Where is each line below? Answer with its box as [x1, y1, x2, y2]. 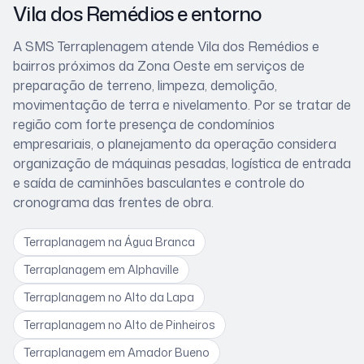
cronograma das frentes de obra [13, 193, 211, 212]
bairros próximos [13, 57, 119, 76]
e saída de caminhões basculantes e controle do [13, 174, 305, 193]
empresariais [13, 135, 91, 154]
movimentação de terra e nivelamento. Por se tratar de [13, 96, 351, 115]
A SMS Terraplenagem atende [13, 37, 197, 56]
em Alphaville [108, 262, 179, 278]
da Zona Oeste [119, 57, 210, 76]
